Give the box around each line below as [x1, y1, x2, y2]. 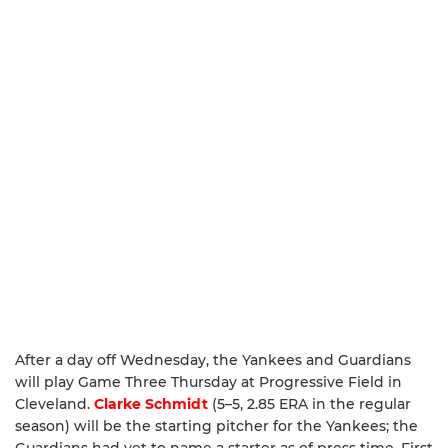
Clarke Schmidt [94, 395, 208, 414]
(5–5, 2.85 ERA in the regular [208, 395, 411, 414]
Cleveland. [15, 395, 94, 414]
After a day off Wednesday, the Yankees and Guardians [15, 351, 411, 370]
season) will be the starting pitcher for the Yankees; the [15, 417, 418, 436]
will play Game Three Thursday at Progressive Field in [15, 373, 402, 392]
